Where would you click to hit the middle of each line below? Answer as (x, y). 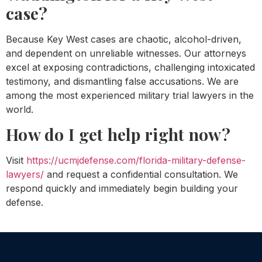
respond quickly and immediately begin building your (122, 189)
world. (20, 110)
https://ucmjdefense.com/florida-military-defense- (136, 161)
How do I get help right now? (118, 135)
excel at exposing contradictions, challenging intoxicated (130, 68)
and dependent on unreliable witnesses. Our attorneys (126, 54)
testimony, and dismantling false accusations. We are (122, 82)
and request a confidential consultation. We (141, 175)
